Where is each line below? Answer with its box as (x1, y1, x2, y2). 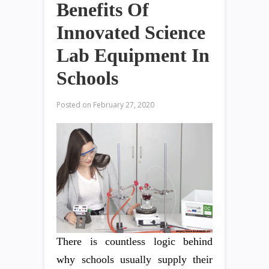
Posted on (56, 100, 91, 110)
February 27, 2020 (91, 100, 154, 110)
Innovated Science (56, 22, 205, 44)
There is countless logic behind (56, 235, 213, 248)
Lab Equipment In (56, 44, 210, 67)
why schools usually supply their (56, 253, 213, 266)
